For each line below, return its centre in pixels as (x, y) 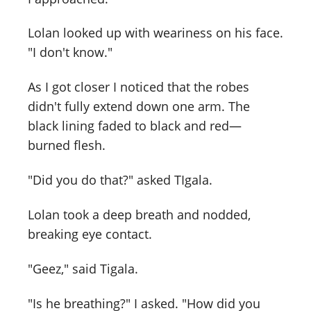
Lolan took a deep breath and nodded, (139, 215)
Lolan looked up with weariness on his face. (155, 33)
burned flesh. (67, 145)
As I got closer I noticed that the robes (138, 87)
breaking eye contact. (90, 234)
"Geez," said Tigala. (83, 268)
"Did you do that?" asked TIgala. (120, 180)
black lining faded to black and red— (135, 126)
